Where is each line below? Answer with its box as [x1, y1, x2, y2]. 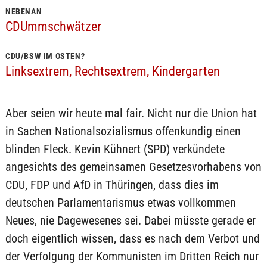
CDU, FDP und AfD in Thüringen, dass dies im [5, 178, 219, 192]
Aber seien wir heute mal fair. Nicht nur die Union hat [5, 106, 257, 120]
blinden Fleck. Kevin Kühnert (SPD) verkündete [5, 142, 225, 156]
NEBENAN [5, 7, 42, 16]
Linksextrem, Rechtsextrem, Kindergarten [5, 64, 220, 79]
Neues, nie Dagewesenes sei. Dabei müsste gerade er [5, 213, 256, 228]
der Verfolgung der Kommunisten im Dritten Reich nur [5, 249, 259, 263]
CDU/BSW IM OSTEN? [5, 51, 85, 61]
